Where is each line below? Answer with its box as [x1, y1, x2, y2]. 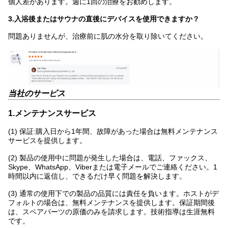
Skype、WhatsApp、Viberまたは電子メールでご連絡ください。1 [8, 163, 217, 172]
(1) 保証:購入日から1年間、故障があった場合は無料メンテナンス [8, 127, 218, 136]
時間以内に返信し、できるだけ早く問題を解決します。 [8, 172, 186, 181]
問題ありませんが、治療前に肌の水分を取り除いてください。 [8, 32, 208, 41]
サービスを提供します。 [8, 136, 87, 145]
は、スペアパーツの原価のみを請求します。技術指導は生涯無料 [8, 208, 215, 216]
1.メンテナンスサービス [8, 109, 96, 118]
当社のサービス [8, 89, 65, 98]
